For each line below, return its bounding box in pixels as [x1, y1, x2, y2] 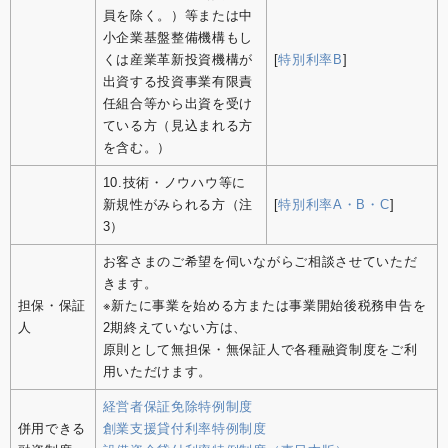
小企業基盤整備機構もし [102, 30, 254, 46]
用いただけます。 [102, 364, 213, 380]
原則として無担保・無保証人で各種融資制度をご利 [102, 342, 418, 358]
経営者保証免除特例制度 [102, 399, 254, 415]
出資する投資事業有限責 [102, 74, 254, 90]
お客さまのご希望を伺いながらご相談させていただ [102, 254, 418, 270]
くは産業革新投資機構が [102, 52, 254, 68]
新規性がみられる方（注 [102, 197, 254, 213]
